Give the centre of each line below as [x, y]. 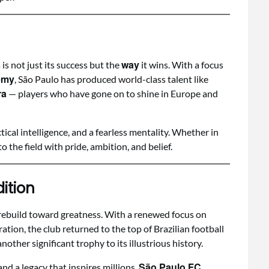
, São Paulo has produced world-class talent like [111, 79]
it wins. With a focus [181, 65]
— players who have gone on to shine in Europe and [112, 93]
